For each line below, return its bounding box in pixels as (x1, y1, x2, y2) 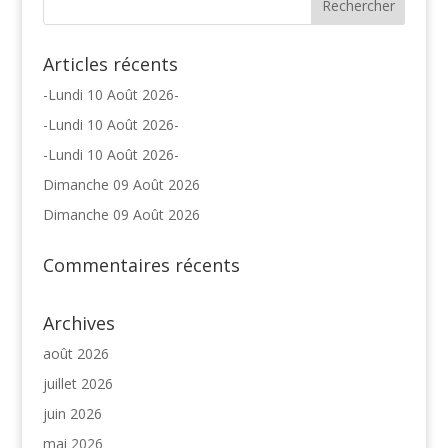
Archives (42, 310, 115, 335)
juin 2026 (42, 403, 102, 423)
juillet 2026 (42, 373, 113, 393)
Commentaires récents (42, 252, 240, 277)
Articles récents (42, 51, 178, 76)
